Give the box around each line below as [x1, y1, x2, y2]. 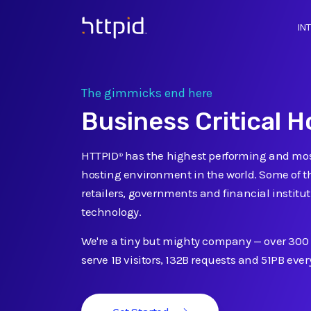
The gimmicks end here [81, 86, 212, 101]
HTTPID [81, 149, 119, 162]
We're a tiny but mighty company [81, 234, 251, 248]
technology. [81, 205, 142, 219]
